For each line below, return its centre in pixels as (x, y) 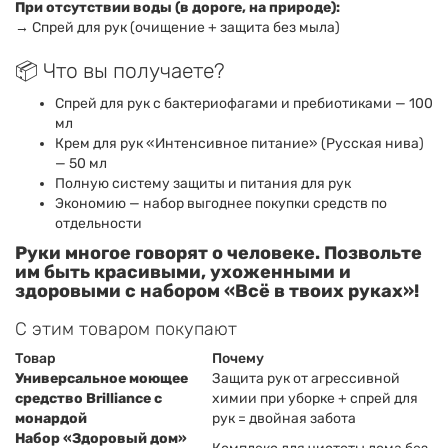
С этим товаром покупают (126, 329)
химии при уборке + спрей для (315, 398)
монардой (51, 418)
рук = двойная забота (284, 418)
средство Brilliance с (88, 398)
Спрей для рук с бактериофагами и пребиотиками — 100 (244, 103)
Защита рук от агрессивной (306, 378)
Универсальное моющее (101, 378)
